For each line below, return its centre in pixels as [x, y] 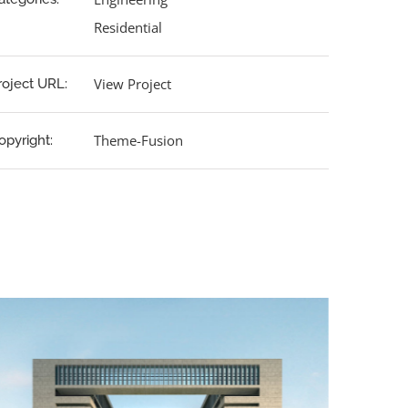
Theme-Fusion [138, 140]
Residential [127, 27]
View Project [132, 84]
